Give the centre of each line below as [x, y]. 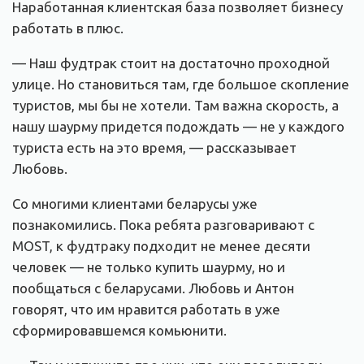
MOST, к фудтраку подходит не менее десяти [161, 246]
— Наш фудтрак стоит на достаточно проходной [171, 63]
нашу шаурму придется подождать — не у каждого [178, 127]
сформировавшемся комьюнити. [119, 331]
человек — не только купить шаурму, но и [149, 267]
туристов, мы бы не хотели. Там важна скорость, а [175, 106]
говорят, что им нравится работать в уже [146, 310]
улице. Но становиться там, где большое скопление [181, 84]
